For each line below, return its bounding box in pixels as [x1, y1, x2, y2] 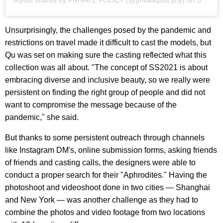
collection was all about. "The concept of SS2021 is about [5, 63, 208, 72]
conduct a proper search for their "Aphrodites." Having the [5, 171, 207, 180]
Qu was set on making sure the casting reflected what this [5, 51, 207, 60]
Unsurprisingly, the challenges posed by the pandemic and [5, 26, 211, 35]
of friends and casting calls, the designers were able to [5, 158, 196, 167]
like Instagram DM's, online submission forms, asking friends [5, 146, 217, 155]
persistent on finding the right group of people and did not [5, 88, 205, 97]
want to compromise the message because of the [5, 101, 177, 110]
